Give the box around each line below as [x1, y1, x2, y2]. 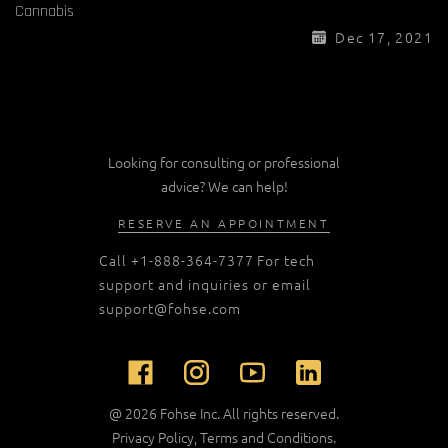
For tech [257, 249, 315, 270]
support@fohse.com [99, 297, 241, 318]
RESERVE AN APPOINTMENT [118, 214, 330, 231]
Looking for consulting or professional [108, 151, 340, 172]
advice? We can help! [160, 175, 288, 196]
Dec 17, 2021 [326, 26, 433, 47]
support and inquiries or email [99, 273, 311, 294]
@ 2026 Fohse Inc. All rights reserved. [109, 402, 339, 423]
